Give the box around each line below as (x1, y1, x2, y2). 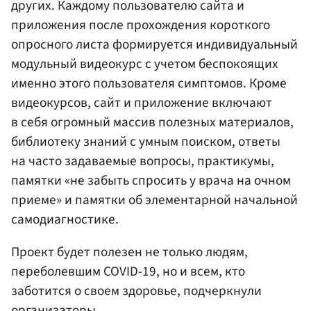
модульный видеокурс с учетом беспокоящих (11, 53, 278, 74)
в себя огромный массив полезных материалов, (11, 112, 294, 132)
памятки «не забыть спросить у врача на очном (11, 170, 291, 190)
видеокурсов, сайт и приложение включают (11, 92, 272, 112)
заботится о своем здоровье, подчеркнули (11, 281, 262, 301)
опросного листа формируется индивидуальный (11, 34, 298, 54)
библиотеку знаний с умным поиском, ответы (11, 131, 280, 151)
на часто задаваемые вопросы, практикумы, (11, 151, 274, 171)
